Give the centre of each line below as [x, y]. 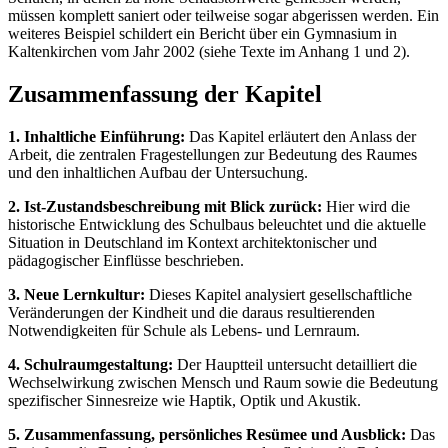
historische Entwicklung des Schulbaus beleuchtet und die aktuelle [217, 224]
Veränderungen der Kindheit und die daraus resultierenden [191, 312]
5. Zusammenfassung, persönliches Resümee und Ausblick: [207, 434]
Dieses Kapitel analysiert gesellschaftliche [278, 294]
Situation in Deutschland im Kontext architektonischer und [192, 242]
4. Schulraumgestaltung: [90, 364]
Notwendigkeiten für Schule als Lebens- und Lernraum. [184, 330]
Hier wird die [366, 206]
